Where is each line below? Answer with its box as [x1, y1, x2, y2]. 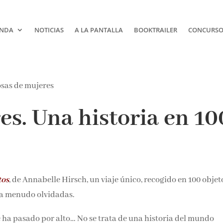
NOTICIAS [34, 25, 64, 34]
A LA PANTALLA [74, 25, 123, 34]
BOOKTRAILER [133, 25, 177, 34]
